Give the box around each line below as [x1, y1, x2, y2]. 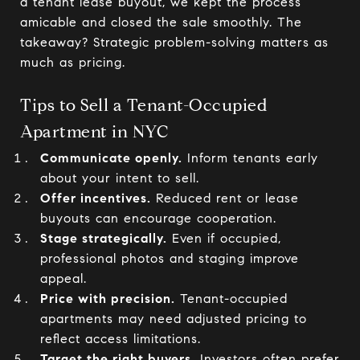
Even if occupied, [166, 231, 281, 246]
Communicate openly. [39, 150, 182, 166]
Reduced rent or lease [150, 190, 299, 206]
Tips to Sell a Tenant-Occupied [20, 95, 268, 116]
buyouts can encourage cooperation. [39, 211, 276, 226]
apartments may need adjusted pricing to [39, 311, 307, 326]
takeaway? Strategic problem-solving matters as [20, 35, 329, 50]
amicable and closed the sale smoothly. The [20, 14, 302, 30]
